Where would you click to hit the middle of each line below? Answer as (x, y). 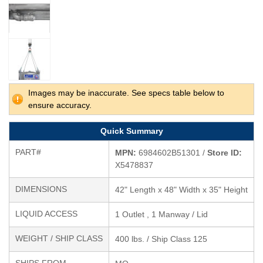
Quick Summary (131, 131)
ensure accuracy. (60, 105)
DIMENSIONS (41, 189)
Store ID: (225, 153)
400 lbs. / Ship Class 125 (161, 239)
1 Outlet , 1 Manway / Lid (161, 214)
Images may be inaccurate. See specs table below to (126, 93)
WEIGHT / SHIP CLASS (59, 238)
